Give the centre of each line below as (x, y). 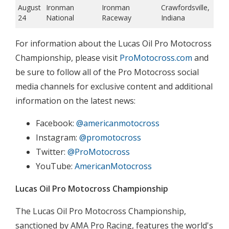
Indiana (173, 17)
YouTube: (55, 166)
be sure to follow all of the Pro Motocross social (107, 72)
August (29, 7)
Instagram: (58, 137)
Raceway (117, 17)
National (60, 17)
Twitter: (52, 152)
